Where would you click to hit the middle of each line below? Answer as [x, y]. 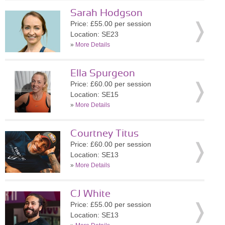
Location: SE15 [94, 94]
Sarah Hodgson [106, 13]
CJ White [90, 194]
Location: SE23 [94, 34]
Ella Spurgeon [103, 73]
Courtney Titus [104, 134]
